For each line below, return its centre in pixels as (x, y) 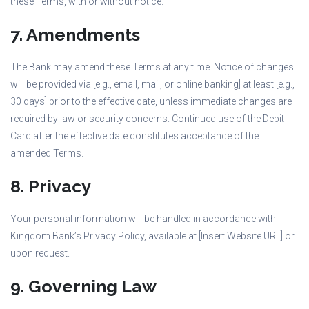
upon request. (40, 253)
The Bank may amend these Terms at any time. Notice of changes (152, 67)
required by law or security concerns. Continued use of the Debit (147, 119)
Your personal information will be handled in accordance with (143, 219)
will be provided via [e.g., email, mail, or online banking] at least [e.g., (152, 84)
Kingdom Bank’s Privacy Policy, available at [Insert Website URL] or (152, 236)
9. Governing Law (83, 286)
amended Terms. (47, 153)
